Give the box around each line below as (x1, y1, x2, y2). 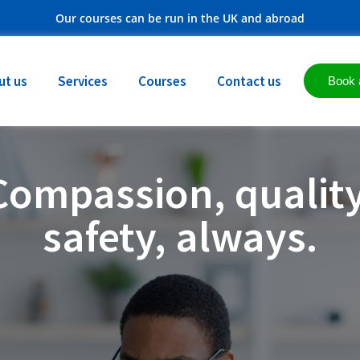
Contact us (216, 72, 281, 90)
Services (57, 72, 108, 90)
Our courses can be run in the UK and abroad (55, 10, 305, 26)
